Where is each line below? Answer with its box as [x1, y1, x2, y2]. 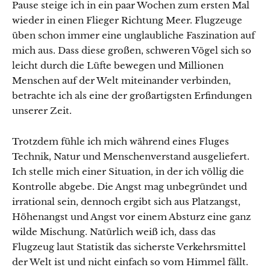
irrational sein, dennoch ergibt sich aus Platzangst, [12, 196, 240, 207]
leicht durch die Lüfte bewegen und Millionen [12, 60, 224, 71]
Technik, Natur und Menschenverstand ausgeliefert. [12, 151, 250, 162]
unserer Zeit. [12, 105, 72, 116]
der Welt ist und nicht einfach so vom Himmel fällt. [12, 256, 248, 268]
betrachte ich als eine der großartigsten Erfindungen [12, 90, 252, 101]
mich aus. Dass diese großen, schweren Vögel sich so [12, 45, 251, 56]
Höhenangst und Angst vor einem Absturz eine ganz [12, 211, 251, 222]
